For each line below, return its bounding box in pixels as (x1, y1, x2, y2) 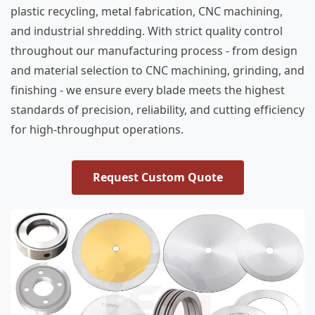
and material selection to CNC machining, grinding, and (11, 63, 304, 78)
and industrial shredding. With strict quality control (11, 23, 283, 39)
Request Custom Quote (92, 169, 223, 185)
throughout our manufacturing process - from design (11, 43, 297, 58)
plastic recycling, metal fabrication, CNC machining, (11, 4, 283, 19)
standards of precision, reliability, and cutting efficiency (11, 102, 304, 117)
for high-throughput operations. (11, 122, 184, 137)
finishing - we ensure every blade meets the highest (11, 82, 285, 98)
